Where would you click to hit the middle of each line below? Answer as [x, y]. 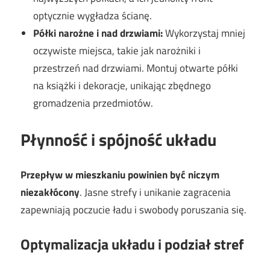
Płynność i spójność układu [118, 139]
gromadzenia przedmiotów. [93, 103]
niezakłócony [50, 193]
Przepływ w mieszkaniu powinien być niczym [120, 175]
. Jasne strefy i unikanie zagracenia [155, 193]
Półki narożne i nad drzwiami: [98, 33]
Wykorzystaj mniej [204, 33]
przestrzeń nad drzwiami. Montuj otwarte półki [136, 68]
